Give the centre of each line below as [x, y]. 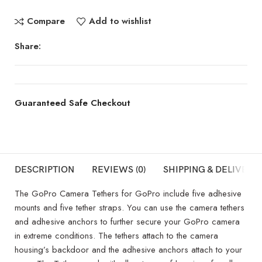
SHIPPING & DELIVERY [211, 170]
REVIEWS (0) [119, 170]
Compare [46, 21]
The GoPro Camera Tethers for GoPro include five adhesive [128, 193]
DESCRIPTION [44, 170]
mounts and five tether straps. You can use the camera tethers [130, 207]
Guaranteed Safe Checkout [73, 103]
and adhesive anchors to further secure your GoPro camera [127, 221]
